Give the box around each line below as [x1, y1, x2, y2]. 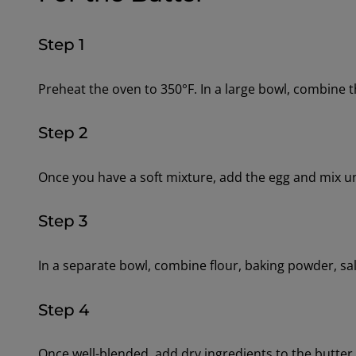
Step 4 [37, 300, 89, 319]
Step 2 [37, 123, 87, 143]
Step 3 [37, 211, 87, 231]
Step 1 [37, 35, 84, 55]
